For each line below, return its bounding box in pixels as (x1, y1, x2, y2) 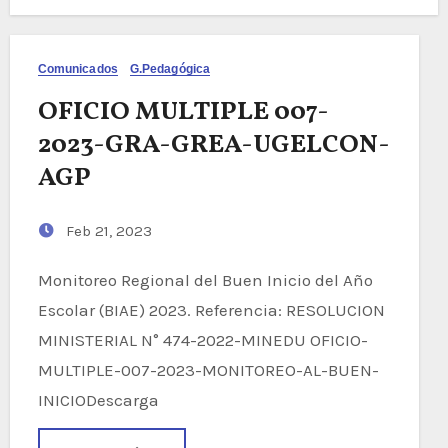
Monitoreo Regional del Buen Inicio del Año (37, 269, 53, 290)
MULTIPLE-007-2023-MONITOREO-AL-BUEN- (37, 359, 379, 380)
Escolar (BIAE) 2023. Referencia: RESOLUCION (37, 299, 385, 320)
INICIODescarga (37, 389, 159, 410)
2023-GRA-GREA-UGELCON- (37, 126, 390, 163)
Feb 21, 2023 (61, 221, 152, 240)
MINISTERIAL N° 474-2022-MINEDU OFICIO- (37, 329, 368, 350)
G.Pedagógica (129, 61, 211, 76)
